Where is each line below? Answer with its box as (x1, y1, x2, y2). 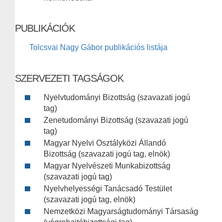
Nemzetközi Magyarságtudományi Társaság (44, 207, 198, 216)
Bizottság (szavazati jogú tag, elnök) (44, 150, 170, 159)
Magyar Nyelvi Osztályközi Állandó (44, 139, 166, 148)
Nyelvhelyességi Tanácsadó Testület (44, 184, 172, 193)
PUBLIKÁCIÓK (15, 23, 75, 34)
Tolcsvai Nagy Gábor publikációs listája (29, 43, 167, 52)
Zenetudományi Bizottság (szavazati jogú (44, 116, 188, 125)
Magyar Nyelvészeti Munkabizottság (44, 162, 170, 170)
